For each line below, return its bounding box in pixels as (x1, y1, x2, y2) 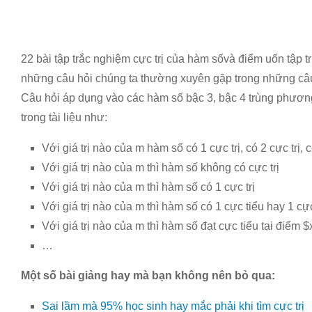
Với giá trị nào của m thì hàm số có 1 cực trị (42, 181, 255, 193)
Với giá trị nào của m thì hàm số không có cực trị (42, 162, 279, 173)
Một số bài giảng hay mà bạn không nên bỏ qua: (21, 270, 275, 281)
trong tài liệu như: (21, 111, 107, 123)
